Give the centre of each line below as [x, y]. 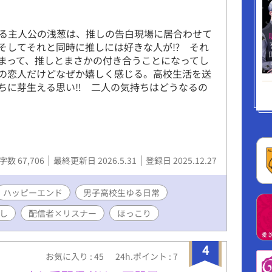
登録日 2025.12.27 [181, 160]
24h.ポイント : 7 [147, 256]
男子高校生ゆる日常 [121, 192]
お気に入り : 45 [76, 256]
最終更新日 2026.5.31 [96, 160]
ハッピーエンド [33, 192]
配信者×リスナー [63, 213]
